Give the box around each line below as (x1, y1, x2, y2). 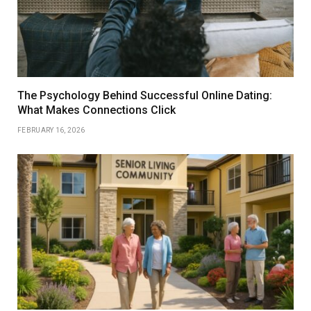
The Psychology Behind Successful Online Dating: (17, 88, 272, 102)
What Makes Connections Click (17, 103, 176, 117)
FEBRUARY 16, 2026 (17, 126, 85, 134)
